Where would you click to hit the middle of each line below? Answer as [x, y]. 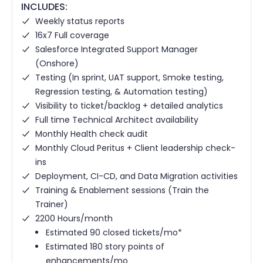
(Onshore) [57, 63]
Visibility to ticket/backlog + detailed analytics [129, 105]
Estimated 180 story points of [105, 246]
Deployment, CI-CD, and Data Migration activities [136, 176]
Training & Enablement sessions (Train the [122, 190]
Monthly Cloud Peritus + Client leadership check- [135, 148]
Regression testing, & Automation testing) [122, 91]
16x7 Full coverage [72, 35]
